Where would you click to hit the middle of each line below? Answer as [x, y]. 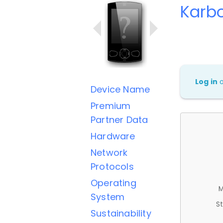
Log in [207, 81]
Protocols [112, 167]
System [108, 197]
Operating [113, 183]
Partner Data [119, 120]
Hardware [113, 136]
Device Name [120, 89]
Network [109, 153]
